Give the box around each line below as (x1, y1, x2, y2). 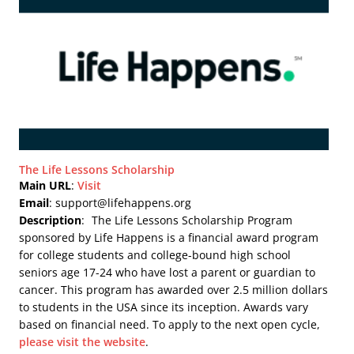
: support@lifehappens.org (49, 195, 192, 211)
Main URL (19, 178, 72, 194)
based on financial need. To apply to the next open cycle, (19, 317, 321, 333)
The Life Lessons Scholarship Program (92, 213, 293, 228)
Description (19, 213, 82, 228)
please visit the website (19, 334, 146, 350)
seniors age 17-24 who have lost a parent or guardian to (19, 265, 316, 281)
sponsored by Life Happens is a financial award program (19, 230, 319, 246)
